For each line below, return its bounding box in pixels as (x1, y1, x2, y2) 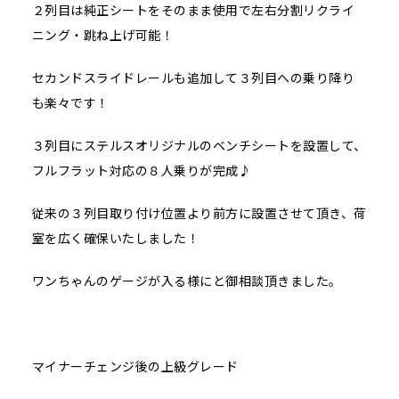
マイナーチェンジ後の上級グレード (31, 357, 239, 376)
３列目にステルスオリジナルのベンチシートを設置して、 (31, 136, 367, 155)
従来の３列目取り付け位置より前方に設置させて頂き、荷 (31, 204, 367, 223)
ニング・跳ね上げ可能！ (31, 26, 175, 45)
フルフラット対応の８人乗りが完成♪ (31, 161, 252, 180)
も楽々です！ (31, 94, 110, 112)
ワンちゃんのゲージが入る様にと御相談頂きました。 (31, 272, 342, 290)
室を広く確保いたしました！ (31, 229, 200, 248)
